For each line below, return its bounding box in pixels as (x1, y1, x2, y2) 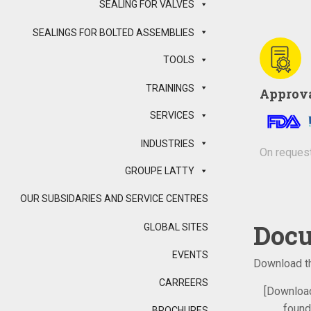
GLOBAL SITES (144, 221, 208, 233)
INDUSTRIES (141, 138, 194, 150)
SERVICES (150, 110, 194, 121)
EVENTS (172, 249, 208, 261)
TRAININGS (146, 83, 194, 94)
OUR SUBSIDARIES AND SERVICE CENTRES (20, 193, 208, 205)
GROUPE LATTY (125, 165, 194, 177)
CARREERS (159, 277, 208, 289)
